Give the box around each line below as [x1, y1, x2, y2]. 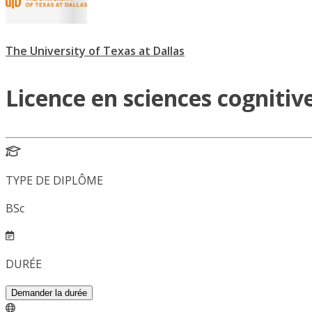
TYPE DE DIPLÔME [6, 173, 103, 189]
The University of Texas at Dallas [6, 43, 185, 59]
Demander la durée [11, 288, 87, 299]
